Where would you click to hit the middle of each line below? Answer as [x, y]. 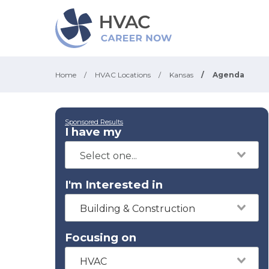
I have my [93, 132]
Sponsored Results [94, 122]
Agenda [228, 75]
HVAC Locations [123, 75]
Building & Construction [138, 209]
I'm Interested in [114, 185]
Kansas [181, 75]
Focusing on [101, 237]
